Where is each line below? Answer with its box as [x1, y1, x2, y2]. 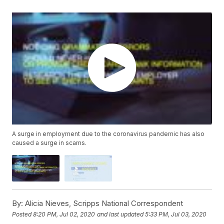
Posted [12, 210, 33, 218]
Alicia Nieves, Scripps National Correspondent [23, 198, 183, 208]
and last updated [97, 210, 144, 218]
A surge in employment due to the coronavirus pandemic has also [12, 130, 205, 138]
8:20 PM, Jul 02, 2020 [33, 210, 95, 218]
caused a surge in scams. [12, 139, 87, 147]
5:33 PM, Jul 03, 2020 [145, 210, 207, 218]
